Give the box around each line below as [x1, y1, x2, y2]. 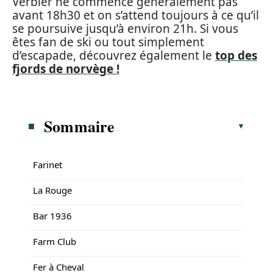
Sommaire [44, 114, 115, 138]
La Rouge [33, 183, 72, 196]
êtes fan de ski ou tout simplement [12, 34, 204, 50]
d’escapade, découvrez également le [12, 48, 215, 63]
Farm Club [33, 235, 76, 247]
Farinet [33, 158, 62, 171]
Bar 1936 [33, 209, 72, 222]
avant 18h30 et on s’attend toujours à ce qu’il [12, 7, 259, 23]
